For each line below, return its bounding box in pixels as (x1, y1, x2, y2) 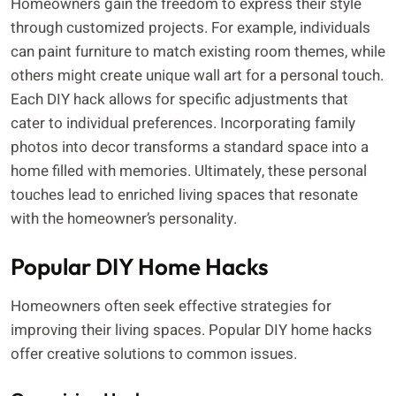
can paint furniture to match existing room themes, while (11, 40, 385, 63)
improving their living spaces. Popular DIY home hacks (11, 319, 372, 342)
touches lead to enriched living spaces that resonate (11, 183, 358, 206)
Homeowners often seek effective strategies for (11, 295, 331, 318)
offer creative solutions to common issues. (11, 343, 297, 366)
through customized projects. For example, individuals (11, 16, 370, 39)
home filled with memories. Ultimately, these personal (11, 159, 367, 182)
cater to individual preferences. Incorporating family (11, 111, 355, 134)
